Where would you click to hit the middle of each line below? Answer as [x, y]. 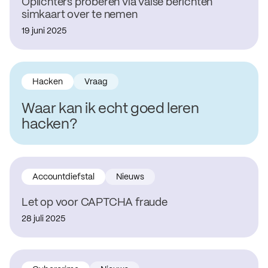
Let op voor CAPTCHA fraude [95, 203]
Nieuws [130, 177]
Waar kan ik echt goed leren [110, 109]
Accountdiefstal [63, 177]
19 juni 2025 [44, 31]
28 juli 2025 [43, 219]
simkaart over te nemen [80, 15]
